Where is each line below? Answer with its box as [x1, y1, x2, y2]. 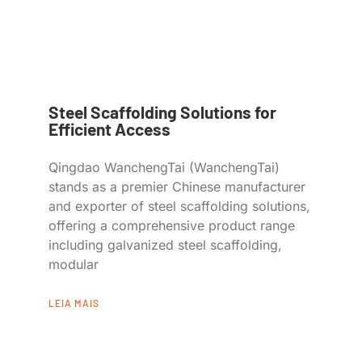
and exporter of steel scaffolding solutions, [48, 197, 310, 214]
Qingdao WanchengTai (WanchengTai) [48, 158, 280, 175]
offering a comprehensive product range [48, 217, 295, 234]
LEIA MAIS [48, 297, 99, 309]
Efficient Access [48, 118, 170, 139]
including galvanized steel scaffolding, [48, 236, 282, 253]
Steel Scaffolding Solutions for [48, 101, 276, 122]
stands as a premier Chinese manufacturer [48, 178, 305, 195]
